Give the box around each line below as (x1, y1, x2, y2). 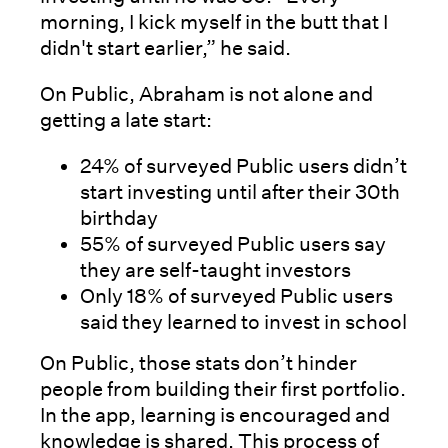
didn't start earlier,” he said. (40, 35, 295, 60)
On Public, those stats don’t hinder (40, 350, 357, 375)
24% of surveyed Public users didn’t (80, 153, 407, 178)
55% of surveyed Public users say (80, 231, 386, 256)
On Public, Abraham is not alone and (40, 81, 373, 106)
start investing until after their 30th (80, 179, 400, 204)
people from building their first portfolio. (40, 376, 406, 401)
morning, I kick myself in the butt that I (40, 9, 388, 34)
